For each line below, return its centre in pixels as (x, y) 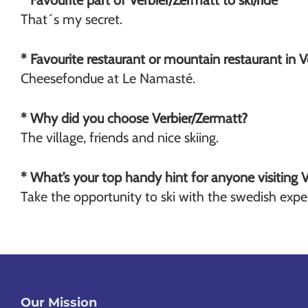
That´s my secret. (71, 19)
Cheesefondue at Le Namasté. (108, 78)
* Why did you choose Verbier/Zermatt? (134, 118)
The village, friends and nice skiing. (120, 137)
